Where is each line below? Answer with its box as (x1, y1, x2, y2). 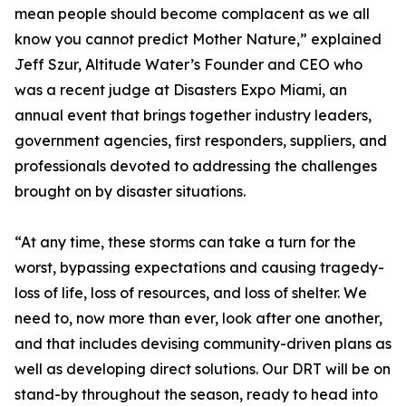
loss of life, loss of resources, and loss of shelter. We (14, 284, 367, 302)
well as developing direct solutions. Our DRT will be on (14, 360, 391, 378)
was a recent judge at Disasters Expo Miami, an (14, 81, 347, 99)
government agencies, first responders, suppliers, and (14, 131, 387, 150)
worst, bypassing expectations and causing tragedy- (14, 258, 384, 276)
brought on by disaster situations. (14, 182, 246, 200)
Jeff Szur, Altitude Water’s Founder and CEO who (14, 55, 362, 73)
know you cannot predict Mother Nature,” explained (14, 30, 382, 48)
